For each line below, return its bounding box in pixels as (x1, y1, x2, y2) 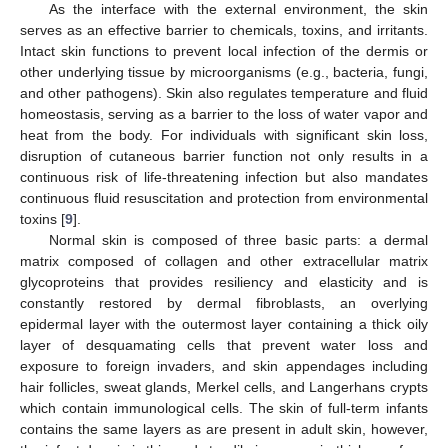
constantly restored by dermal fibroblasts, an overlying (20, 295, 428, 311)
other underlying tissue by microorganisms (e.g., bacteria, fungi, (20, 64, 428, 80)
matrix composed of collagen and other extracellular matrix (20, 253, 428, 269)
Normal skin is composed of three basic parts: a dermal (48, 232, 428, 248)
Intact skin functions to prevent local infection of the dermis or (20, 43, 428, 59)
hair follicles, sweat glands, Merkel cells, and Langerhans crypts (20, 379, 428, 395)
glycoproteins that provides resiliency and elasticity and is (20, 274, 428, 290)
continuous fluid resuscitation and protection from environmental (20, 190, 428, 206)
